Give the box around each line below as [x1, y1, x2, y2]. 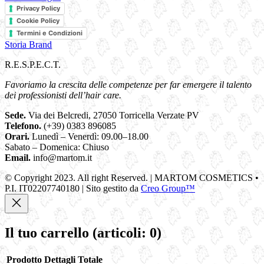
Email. [5, 152, 31, 163]
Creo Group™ [141, 183, 195, 193]
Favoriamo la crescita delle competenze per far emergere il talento [5, 79, 252, 90]
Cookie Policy [16, 16, 60, 25]
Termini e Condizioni [16, 28, 82, 37]
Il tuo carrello [5, 225, 93, 240]
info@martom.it [33, 152, 92, 163]
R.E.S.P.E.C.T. [5, 59, 61, 70]
